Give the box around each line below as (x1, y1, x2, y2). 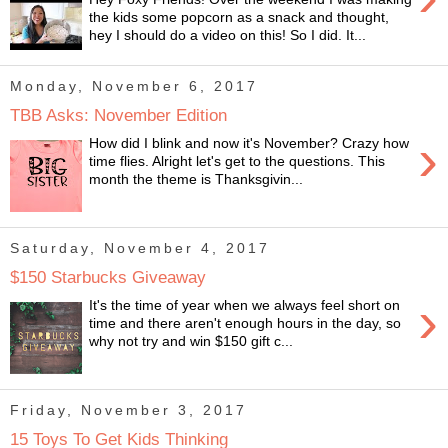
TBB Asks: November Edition (10, 104, 227, 125)
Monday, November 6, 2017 (10, 78, 258, 94)
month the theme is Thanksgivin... (89, 171, 304, 188)
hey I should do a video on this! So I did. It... (89, 27, 367, 44)
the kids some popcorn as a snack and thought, (89, 9, 390, 26)
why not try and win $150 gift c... (89, 333, 294, 350)
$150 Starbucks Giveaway (10, 266, 206, 287)
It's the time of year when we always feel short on (89, 297, 401, 314)
